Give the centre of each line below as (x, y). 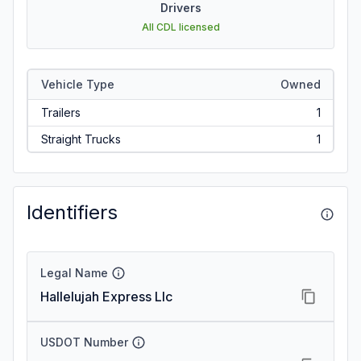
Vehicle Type (77, 84)
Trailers (60, 112)
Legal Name (74, 273)
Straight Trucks (81, 139)
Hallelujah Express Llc (106, 297)
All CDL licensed (180, 27)
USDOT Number (84, 342)
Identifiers (72, 212)
